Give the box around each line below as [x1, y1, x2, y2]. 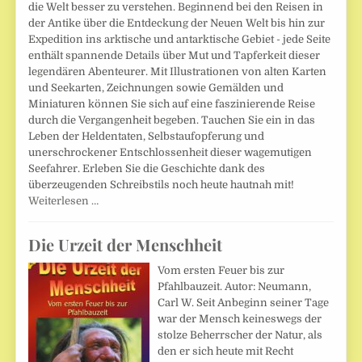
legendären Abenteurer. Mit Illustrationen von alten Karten [28, 65, 327, 78]
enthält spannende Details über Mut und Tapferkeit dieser [28, 49, 321, 62]
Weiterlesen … [28, 195, 99, 208]
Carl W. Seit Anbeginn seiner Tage [158, 297, 330, 309]
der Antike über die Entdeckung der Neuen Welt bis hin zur [28, 17, 326, 30]
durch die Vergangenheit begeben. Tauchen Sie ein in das [28, 114, 316, 127]
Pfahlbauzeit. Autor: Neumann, [158, 280, 312, 293]
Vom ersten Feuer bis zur [158, 264, 285, 277]
